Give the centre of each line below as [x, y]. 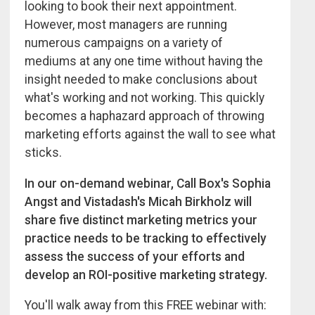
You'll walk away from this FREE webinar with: [146, 306]
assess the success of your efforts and [135, 256]
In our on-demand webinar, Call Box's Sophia [148, 183]
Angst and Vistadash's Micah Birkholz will [138, 201]
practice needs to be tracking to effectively [146, 238]
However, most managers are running [126, 25]
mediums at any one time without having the [144, 62]
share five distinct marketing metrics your [141, 220]
